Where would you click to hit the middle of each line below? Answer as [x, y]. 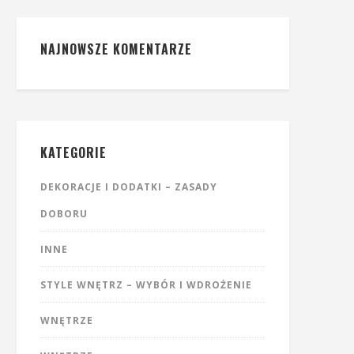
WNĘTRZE [67, 320]
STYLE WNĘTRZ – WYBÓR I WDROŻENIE [146, 285]
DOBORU [64, 214]
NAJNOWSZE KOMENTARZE [116, 49]
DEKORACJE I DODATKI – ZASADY [129, 187]
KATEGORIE [73, 153]
